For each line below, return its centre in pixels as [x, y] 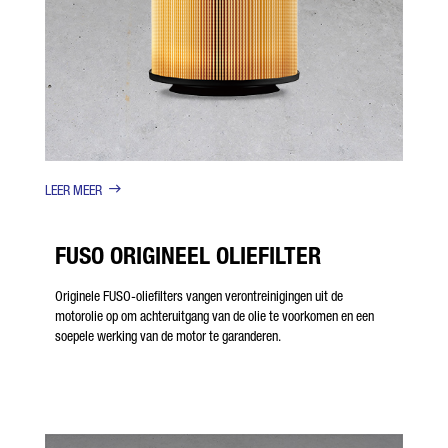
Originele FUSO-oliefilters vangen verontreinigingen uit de [199, 296]
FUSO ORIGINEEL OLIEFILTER [188, 255]
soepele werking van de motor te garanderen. [168, 336]
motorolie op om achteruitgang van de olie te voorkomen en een [214, 316]
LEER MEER [73, 190]
